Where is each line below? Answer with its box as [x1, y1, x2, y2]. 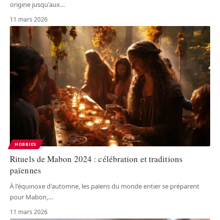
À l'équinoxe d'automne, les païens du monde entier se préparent [10, 182, 199, 191]
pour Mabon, [10, 192, 48, 202]
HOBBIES [15, 140, 36, 149]
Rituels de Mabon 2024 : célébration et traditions [10, 153, 183, 165]
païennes [10, 165, 41, 176]
